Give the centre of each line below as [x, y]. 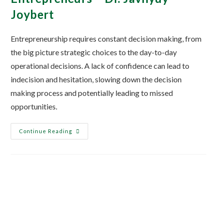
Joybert [32, 14]
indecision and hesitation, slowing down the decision [96, 79]
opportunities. [34, 106]
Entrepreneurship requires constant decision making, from [106, 38]
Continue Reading [46, 131]
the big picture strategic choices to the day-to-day [94, 52]
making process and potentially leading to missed [92, 93]
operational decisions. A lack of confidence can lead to [100, 65]
